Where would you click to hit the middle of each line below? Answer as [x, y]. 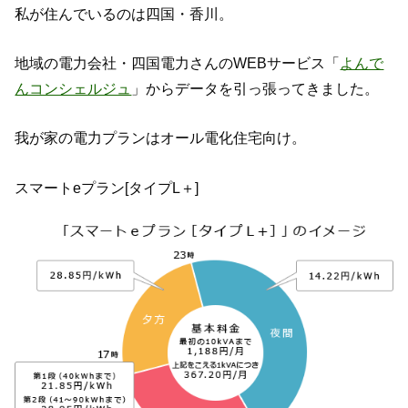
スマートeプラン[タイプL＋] [107, 187]
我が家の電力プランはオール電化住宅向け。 [161, 138]
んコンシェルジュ [73, 88]
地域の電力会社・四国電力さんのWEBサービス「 [178, 62]
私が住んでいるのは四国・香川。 [124, 13]
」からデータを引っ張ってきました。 [255, 88]
